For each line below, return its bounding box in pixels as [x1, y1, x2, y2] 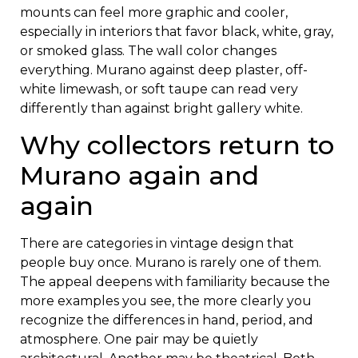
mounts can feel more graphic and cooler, [20, 5, 288, 21]
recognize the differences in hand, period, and [20, 312, 313, 328]
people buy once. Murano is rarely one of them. [20, 254, 321, 270]
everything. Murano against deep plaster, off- [20, 62, 308, 78]
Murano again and [20, 159, 259, 191]
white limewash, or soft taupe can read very [20, 82, 298, 97]
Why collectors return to [20, 129, 334, 161]
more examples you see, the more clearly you [20, 292, 312, 308]
